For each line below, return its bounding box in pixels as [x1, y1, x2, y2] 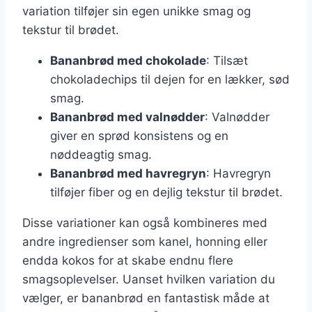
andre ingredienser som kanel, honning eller [22, 234, 267, 249]
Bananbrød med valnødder [50, 109, 205, 124]
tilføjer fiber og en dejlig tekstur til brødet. [50, 185, 283, 199]
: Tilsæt [206, 53, 248, 68]
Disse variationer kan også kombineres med [22, 215, 267, 230]
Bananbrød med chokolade [50, 53, 206, 68]
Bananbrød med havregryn [50, 166, 206, 180]
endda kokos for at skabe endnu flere [22, 253, 233, 267]
